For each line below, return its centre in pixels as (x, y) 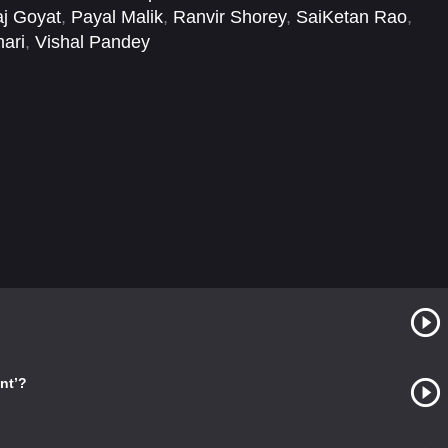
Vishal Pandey (92, 42)
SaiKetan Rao (351, 17)
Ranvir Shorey (229, 17)
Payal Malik (117, 17)
